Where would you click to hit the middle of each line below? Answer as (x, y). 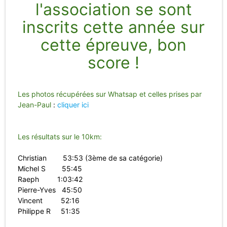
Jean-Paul (34, 105)
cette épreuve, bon (113, 45)
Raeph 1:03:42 (50, 179)
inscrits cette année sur (113, 27)
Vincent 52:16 (48, 201)
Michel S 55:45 (50, 169)
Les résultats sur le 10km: (60, 137)
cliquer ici (73, 105)
